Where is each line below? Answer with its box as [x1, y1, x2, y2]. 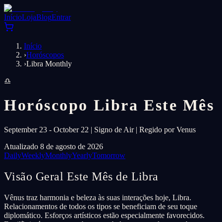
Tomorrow [92, 151, 125, 160]
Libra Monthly [26, 59, 72, 68]
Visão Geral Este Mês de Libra [4, 169, 159, 183]
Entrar [52, 13, 71, 21]
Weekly [21, 151, 45, 160]
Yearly [72, 151, 92, 160]
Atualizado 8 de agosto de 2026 [4, 142, 103, 151]
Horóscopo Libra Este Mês [4, 96, 215, 114]
